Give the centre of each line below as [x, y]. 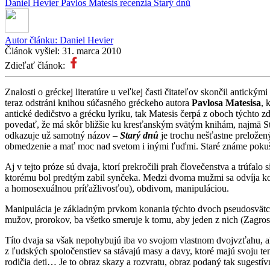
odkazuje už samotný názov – [62, 135]
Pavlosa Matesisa [226, 102]
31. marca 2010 [92, 51]
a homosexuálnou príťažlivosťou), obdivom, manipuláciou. [117, 188]
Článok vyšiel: [33, 51]
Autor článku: [32, 40]
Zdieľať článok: [36, 65]
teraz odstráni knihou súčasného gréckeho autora [98, 102]
